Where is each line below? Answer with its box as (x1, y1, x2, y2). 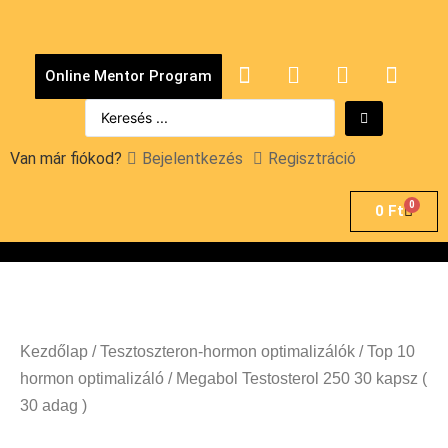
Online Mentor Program (45, 67, 212, 85)
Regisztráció (268, 149, 356, 168)
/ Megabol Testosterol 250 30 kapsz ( (164, 370, 427, 387)
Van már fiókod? (10, 149, 122, 168)
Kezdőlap (20, 343, 88, 360)
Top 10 (367, 343, 415, 360)
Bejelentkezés (142, 149, 243, 168)
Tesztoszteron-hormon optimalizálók (100, 343, 355, 360)
